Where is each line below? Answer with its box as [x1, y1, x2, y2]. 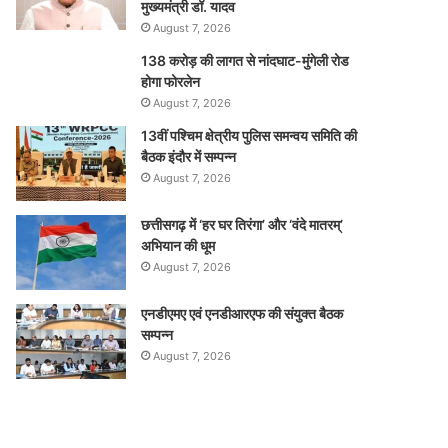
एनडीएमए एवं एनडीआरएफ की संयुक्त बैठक [141, 305, 344, 322]
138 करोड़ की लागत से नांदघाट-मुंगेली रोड [141, 52, 350, 69]
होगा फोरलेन [141, 73, 201, 90]
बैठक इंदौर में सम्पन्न [141, 148, 237, 165]
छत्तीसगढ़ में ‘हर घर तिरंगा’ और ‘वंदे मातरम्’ [141, 216, 344, 233]
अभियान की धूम [141, 237, 216, 254]
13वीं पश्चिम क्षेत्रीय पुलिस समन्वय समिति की [141, 127, 358, 144]
